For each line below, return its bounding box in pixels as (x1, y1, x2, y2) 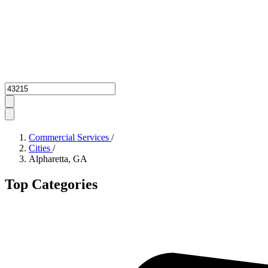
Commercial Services (29, 132, 111, 143)
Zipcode (4, 82, 35, 93)
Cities (29, 143, 53, 154)
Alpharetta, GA (29, 154, 87, 165)
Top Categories (5, 176, 98, 193)
